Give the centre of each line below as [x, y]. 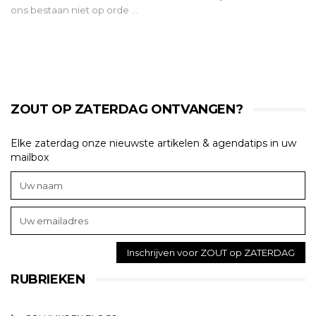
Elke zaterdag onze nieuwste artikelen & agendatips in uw [153, 143]
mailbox [30, 157]
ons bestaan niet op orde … [74, 10]
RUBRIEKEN [48, 279]
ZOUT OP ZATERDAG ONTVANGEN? [127, 109]
